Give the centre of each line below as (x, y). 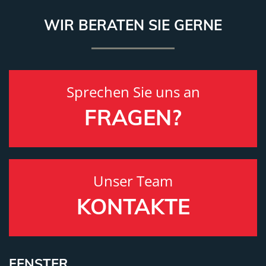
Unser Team (133, 181)
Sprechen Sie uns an (133, 92)
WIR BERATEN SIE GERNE (133, 25)
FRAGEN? (133, 118)
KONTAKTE (133, 207)
